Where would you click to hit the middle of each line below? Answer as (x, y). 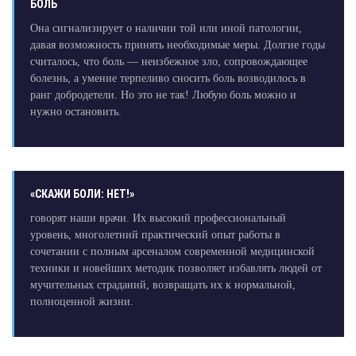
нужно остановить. (75, 112)
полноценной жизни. (81, 302)
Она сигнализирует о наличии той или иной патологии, (166, 29)
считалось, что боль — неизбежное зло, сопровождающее (168, 62)
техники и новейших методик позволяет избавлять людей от (176, 269)
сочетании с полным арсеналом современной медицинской (172, 252)
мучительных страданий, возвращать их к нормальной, (163, 285)
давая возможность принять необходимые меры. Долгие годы (177, 45)
